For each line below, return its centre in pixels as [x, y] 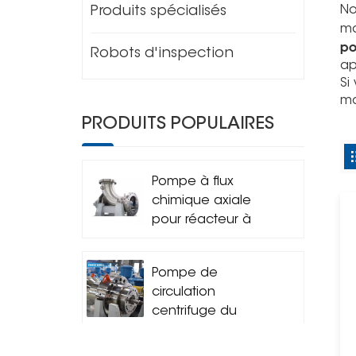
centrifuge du [195, 311]
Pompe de [185, 273]
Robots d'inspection [163, 54]
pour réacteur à [202, 221]
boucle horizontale [211, 240]
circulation [184, 292]
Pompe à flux [193, 182]
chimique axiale [202, 201]
